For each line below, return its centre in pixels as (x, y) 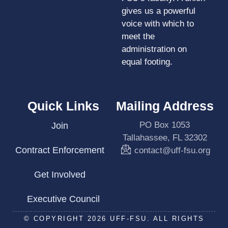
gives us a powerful (159, 11)
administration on (154, 49)
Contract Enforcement (60, 150)
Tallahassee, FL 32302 (165, 138)
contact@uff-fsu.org (172, 151)
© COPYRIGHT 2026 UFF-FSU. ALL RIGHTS (114, 219)
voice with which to (158, 23)
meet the (138, 36)
